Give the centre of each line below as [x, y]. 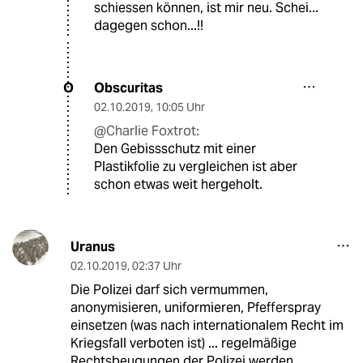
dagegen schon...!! [149, 25]
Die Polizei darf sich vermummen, [169, 289]
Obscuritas [128, 88]
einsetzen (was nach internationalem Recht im [207, 325]
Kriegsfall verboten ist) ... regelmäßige [183, 343]
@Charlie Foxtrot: [147, 130]
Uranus [92, 246]
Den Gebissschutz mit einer [175, 148]
